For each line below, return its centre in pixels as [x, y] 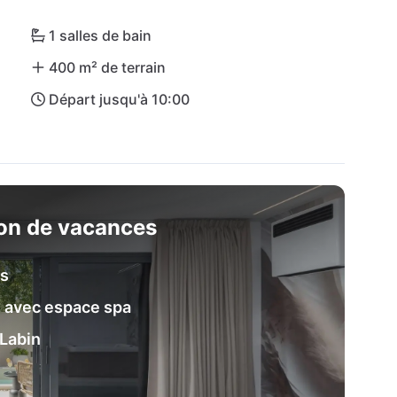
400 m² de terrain [107, 67]
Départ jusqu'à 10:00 [119, 99]
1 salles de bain [100, 35]
